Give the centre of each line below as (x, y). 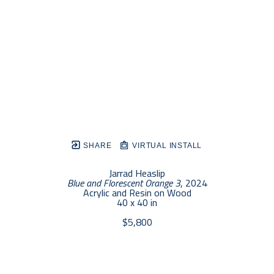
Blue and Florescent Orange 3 (124, 183)
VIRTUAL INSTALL (166, 146)
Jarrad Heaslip (137, 173)
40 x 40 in (137, 203)
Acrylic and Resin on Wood (137, 193)
